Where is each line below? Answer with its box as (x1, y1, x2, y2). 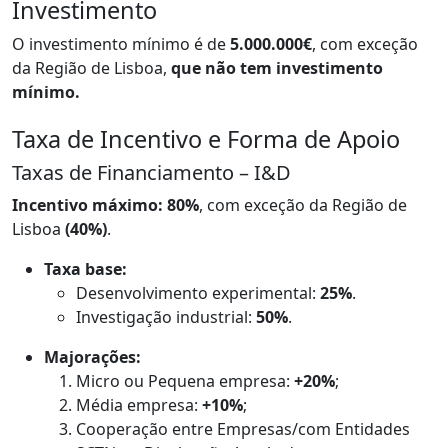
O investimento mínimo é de (12, 32, 226, 55)
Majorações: (44, 345, 141, 368)
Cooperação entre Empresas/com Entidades (76, 417, 410, 440)
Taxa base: (44, 257, 127, 280)
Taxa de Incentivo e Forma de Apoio (12, 122, 400, 155)
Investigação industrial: (76, 305, 252, 328)
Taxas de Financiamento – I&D (12, 158, 291, 186)
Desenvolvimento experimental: (76, 281, 316, 304)
